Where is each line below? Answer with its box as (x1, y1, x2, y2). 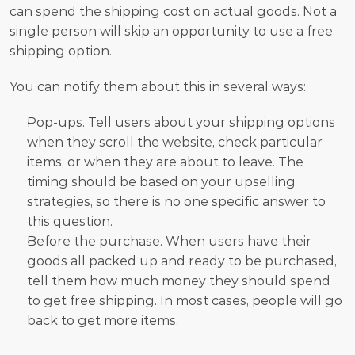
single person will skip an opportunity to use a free (10, 23, 333, 39)
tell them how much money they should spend (27, 273, 330, 288)
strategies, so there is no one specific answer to (27, 193, 326, 209)
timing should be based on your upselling (27, 174, 296, 189)
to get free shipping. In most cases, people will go (27, 292, 342, 308)
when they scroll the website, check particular (27, 134, 323, 150)
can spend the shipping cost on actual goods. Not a (10, 3, 337, 19)
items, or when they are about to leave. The (27, 154, 303, 170)
